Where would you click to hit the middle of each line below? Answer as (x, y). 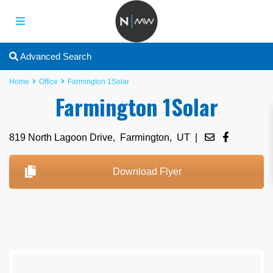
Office (49, 82)
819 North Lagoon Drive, (65, 138)
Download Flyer (147, 172)
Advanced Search (55, 57)
